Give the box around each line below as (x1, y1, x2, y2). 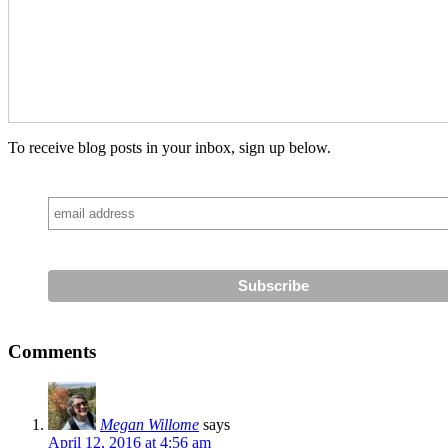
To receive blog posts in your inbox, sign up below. (8, 139, 331, 157)
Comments (8, 341, 96, 363)
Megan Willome (100, 415, 199, 433)
